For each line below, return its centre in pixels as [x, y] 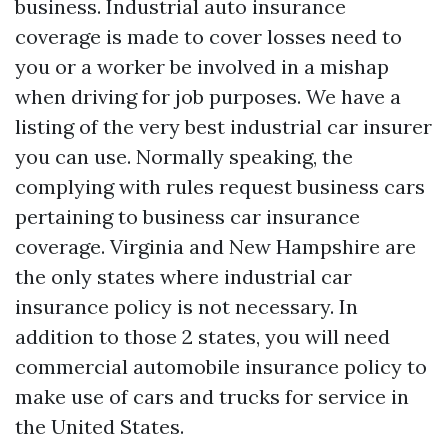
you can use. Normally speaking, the [184, 156]
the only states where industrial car [183, 276]
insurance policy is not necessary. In [186, 306]
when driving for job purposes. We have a [208, 96]
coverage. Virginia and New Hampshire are [215, 246]
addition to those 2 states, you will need [202, 336]
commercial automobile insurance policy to [221, 366]
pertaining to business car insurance [187, 216]
